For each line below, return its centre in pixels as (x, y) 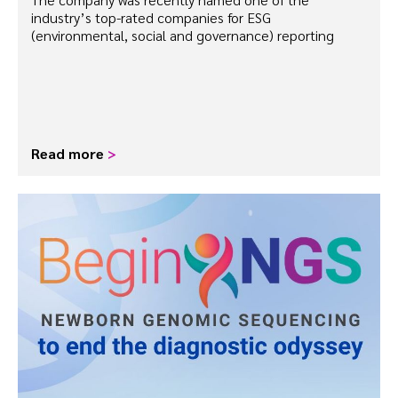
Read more (69, 154)
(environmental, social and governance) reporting (183, 36)
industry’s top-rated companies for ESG (151, 18)
